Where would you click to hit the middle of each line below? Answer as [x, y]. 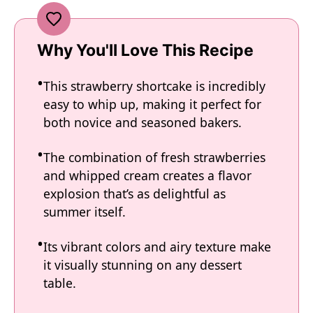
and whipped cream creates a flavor [147, 175]
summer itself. [85, 212]
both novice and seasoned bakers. [143, 122]
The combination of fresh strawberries [154, 157]
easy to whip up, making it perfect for [152, 104]
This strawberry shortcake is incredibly [154, 86]
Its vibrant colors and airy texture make [157, 247]
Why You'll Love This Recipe [145, 50]
